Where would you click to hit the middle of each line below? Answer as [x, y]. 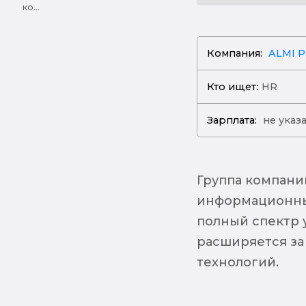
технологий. [237, 262]
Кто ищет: [233, 86]
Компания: [235, 53]
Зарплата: [232, 120]
